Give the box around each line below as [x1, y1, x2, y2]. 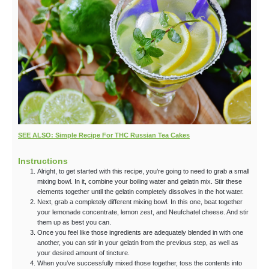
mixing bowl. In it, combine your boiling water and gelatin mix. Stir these [37, 178, 242, 186]
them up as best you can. [37, 219, 111, 226]
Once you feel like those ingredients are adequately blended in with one [37, 229, 243, 237]
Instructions [18, 157, 68, 166]
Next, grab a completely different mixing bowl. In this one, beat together [37, 198, 243, 206]
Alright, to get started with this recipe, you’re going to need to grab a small [37, 168, 249, 175]
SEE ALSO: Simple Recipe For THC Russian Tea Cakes [18, 131, 190, 139]
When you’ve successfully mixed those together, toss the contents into [37, 259, 242, 267]
